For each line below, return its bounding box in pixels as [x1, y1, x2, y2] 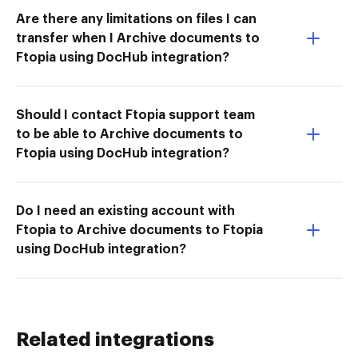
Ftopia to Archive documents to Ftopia [16, 223, 263, 237]
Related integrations [16, 329, 214, 349]
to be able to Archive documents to [16, 127, 243, 141]
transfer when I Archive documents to [16, 31, 260, 45]
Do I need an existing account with [16, 204, 235, 217]
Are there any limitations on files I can [16, 12, 257, 26]
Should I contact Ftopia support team [16, 108, 255, 121]
